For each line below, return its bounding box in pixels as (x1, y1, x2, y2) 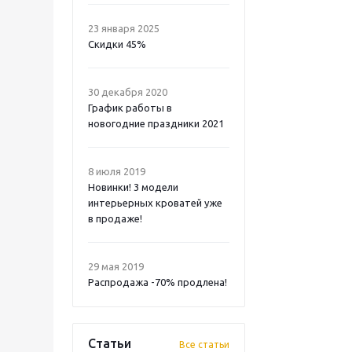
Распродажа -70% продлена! (88, 277, 227, 288)
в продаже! (88, 213, 142, 224)
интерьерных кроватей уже (88, 197, 222, 208)
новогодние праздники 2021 (88, 118, 224, 129)
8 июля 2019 (88, 166, 145, 177)
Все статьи (179, 339, 229, 350)
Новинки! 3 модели (88, 181, 178, 192)
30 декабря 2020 (88, 86, 167, 97)
